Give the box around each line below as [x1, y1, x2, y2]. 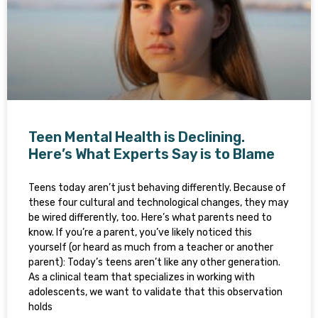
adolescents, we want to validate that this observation [28, 286, 283, 298]
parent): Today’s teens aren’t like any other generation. [28, 256, 280, 268]
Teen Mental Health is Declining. [28, 128, 245, 146]
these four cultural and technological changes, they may [28, 197, 289, 209]
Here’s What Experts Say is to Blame [28, 146, 275, 163]
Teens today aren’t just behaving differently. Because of [28, 182, 286, 194]
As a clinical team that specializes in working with [28, 271, 255, 283]
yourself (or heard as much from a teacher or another [28, 241, 273, 253]
